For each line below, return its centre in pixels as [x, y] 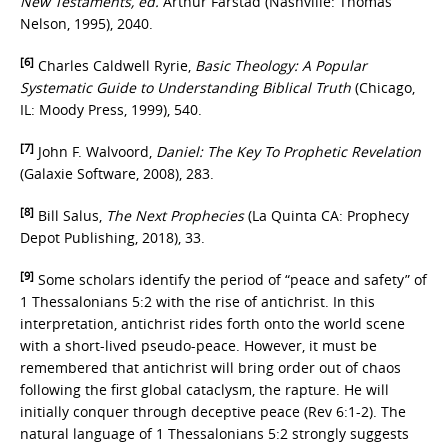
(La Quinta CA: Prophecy [326, 215]
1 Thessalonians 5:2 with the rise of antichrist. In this [197, 301]
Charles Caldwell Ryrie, [112, 65]
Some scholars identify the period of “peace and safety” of [230, 279]
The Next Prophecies [175, 215]
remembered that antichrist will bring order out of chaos [210, 367]
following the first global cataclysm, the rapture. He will [204, 389]
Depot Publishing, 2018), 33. [112, 237]
